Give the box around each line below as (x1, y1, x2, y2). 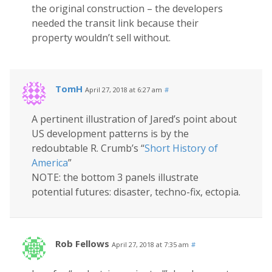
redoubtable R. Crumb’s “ (32, 141, 144, 155)
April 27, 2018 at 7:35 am (112, 239, 189, 249)
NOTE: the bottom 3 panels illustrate (32, 170, 199, 184)
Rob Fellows (55, 237, 109, 250)
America (32, 155, 68, 169)
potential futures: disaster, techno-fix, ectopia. (32, 185, 240, 199)
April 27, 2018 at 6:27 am (85, 84, 162, 94)
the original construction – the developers (32, 1, 223, 15)
